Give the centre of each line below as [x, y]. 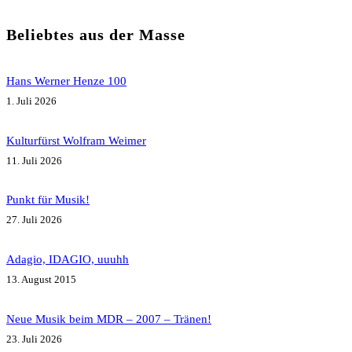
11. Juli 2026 [34, 160]
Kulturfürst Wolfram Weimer [76, 140]
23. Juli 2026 [34, 339]
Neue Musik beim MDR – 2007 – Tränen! [109, 319]
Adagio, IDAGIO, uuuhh [68, 259]
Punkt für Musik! [48, 200]
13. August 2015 [41, 280]
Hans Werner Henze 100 [66, 80]
